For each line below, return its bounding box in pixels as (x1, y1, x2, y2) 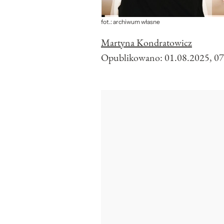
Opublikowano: (101, 51, 164, 64)
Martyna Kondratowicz (101, 36, 192, 49)
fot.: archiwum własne (101, 18, 160, 26)
